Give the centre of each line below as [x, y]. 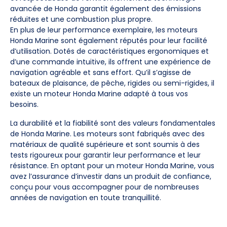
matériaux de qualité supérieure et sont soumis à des [105, 144]
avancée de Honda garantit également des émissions [106, 9]
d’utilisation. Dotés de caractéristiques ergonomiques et [109, 51]
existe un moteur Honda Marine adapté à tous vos [99, 94]
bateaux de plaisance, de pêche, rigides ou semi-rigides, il [112, 83]
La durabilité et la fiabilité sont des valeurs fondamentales [113, 123]
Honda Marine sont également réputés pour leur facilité [109, 41]
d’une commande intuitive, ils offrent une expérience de [110, 62]
